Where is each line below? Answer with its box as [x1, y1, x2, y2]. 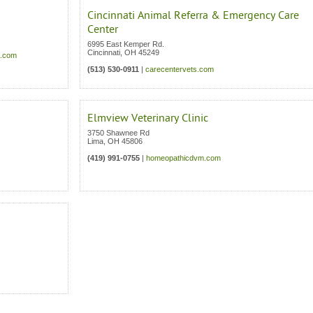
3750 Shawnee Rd [87, 129, 150, 137]
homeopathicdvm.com [146, 154, 221, 162]
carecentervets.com [145, 65, 214, 73]
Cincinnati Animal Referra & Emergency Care [87, 9, 299, 22]
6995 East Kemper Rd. [87, 40, 164, 48]
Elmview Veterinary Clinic [87, 112, 208, 124]
